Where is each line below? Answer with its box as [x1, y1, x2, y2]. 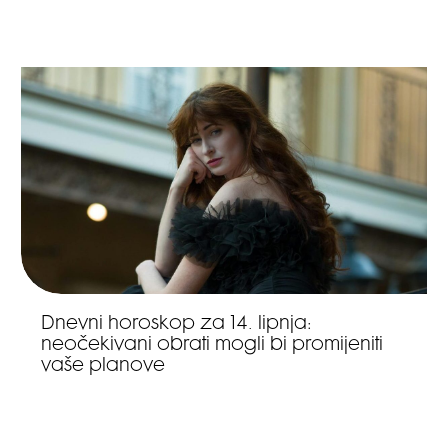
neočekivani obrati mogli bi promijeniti [41, 336, 384, 355]
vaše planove [41, 357, 166, 376]
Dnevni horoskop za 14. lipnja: [41, 315, 313, 334]
